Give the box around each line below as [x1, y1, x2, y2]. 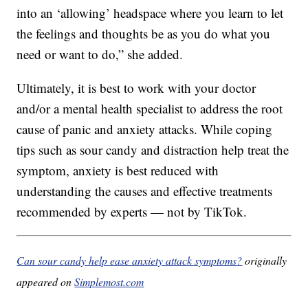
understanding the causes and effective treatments [16, 182, 273, 200]
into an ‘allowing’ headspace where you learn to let [16, 4, 284, 22]
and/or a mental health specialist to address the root [16, 100, 283, 118]
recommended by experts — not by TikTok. [16, 203, 247, 221]
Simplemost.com [74, 274, 144, 289]
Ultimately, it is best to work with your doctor [16, 79, 256, 97]
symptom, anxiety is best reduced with [16, 162, 219, 179]
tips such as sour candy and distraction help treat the [16, 141, 289, 159]
